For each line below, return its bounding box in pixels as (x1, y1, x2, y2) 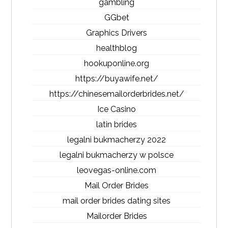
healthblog (96, 43, 137, 53)
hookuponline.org (84, 59, 149, 68)
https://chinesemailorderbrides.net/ (49, 89, 184, 99)
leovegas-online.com (77, 165, 156, 175)
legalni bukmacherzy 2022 (67, 135, 166, 145)
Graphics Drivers (86, 28, 147, 38)
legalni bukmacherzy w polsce (60, 150, 174, 160)
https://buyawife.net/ (75, 74, 158, 83)
